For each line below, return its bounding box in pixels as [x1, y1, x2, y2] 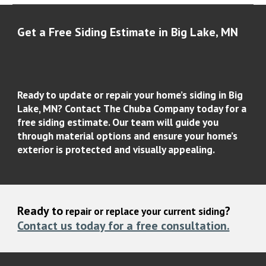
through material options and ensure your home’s [17, 129, 238, 142]
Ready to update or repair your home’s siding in [17, 88, 229, 102]
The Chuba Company [103, 102, 195, 115]
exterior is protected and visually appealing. [17, 142, 217, 156]
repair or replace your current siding [63, 204, 226, 218]
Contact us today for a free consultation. [17, 218, 230, 233]
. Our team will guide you [108, 115, 219, 129]
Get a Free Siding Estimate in [17, 24, 172, 40]
